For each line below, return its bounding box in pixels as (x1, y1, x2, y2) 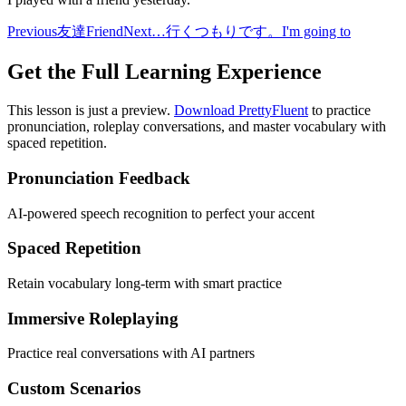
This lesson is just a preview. (7, 102, 174, 119)
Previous (7, 24, 57, 40)
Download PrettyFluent (174, 102, 308, 119)
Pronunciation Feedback (7, 168, 190, 188)
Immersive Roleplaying (7, 308, 179, 328)
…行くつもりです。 (151, 24, 282, 40)
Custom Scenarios (7, 379, 140, 399)
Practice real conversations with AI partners (7, 345, 255, 362)
